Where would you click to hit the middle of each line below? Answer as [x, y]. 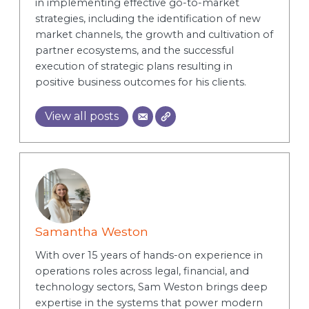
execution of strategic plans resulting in [133, 66]
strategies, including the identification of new [148, 18]
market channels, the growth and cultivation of [154, 34]
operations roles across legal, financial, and [142, 271]
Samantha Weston [91, 232]
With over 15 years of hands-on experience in [149, 256]
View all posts [81, 116]
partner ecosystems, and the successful [134, 50]
